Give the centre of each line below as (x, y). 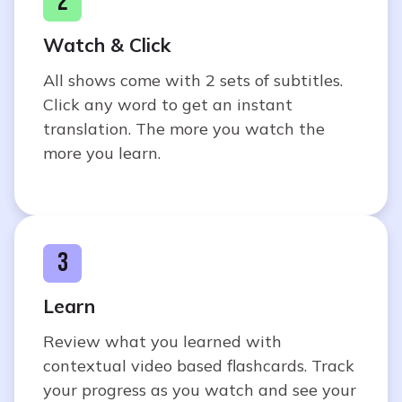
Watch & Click (107, 44)
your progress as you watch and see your (200, 389)
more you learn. (102, 153)
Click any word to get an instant (168, 104)
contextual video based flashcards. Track (199, 365)
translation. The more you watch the (184, 128)
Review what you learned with (162, 341)
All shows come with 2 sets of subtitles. (193, 80)
